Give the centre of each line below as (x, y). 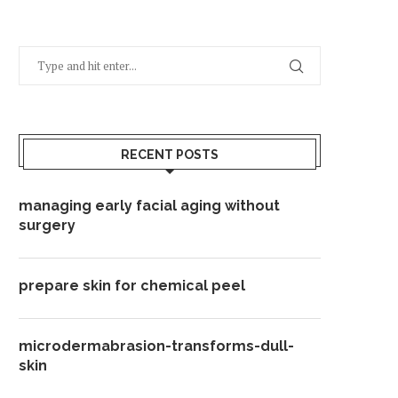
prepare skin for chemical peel (132, 286)
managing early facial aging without (149, 206)
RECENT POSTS (170, 155)
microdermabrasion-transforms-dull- (156, 346)
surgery (47, 225)
